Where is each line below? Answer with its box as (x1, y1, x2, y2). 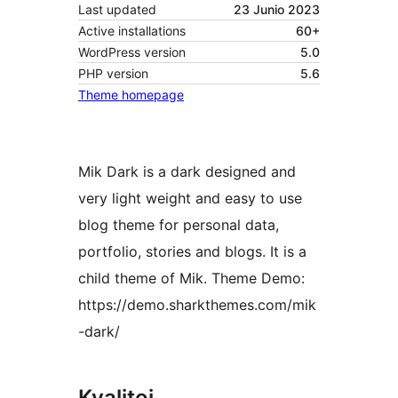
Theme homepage (78, 87, 184, 103)
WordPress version (78, 44, 186, 60)
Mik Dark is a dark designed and (78, 163, 296, 181)
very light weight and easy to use (78, 189, 302, 208)
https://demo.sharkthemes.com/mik (78, 296, 316, 314)
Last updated (78, 2, 156, 18)
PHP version (78, 66, 148, 82)
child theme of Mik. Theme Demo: (78, 269, 305, 288)
